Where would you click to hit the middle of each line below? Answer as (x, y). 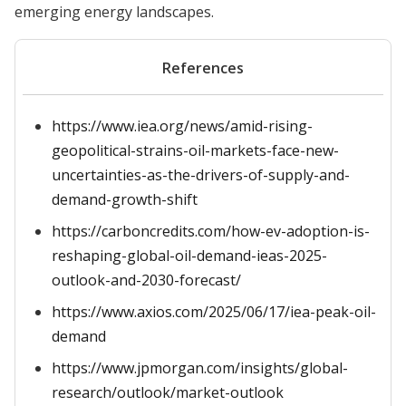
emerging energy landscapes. (114, 12)
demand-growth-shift (125, 199)
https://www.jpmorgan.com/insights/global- (200, 368)
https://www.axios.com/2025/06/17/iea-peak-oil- (214, 312)
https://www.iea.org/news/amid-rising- (182, 126)
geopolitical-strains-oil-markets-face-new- (195, 150)
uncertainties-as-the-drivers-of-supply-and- (201, 175)
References (203, 68)
